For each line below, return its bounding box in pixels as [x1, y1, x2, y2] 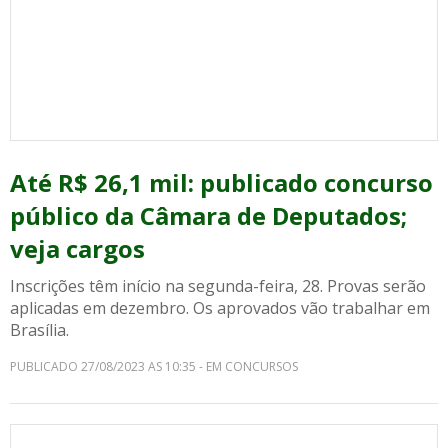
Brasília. [10, 319, 69, 341]
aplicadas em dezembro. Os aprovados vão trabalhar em [10, 297, 430, 319]
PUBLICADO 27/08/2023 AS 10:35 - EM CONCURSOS [10, 358, 298, 375]
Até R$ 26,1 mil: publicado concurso [10, 166, 433, 199]
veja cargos [10, 232, 145, 265]
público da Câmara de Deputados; [10, 199, 407, 232]
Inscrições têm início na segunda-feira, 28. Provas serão [10, 275, 426, 297]
